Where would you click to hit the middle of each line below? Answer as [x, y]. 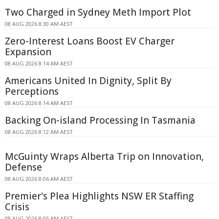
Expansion [28, 52]
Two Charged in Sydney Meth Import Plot [98, 12]
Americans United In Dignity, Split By [88, 81]
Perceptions [32, 92]
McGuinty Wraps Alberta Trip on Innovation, [104, 157]
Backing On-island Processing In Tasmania [100, 120]
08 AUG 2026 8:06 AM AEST [39, 179]
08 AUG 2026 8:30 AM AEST [39, 24]
